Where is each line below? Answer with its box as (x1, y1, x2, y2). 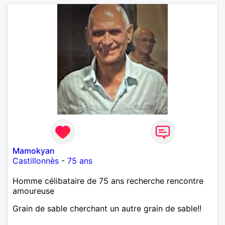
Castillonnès (13, 155, 59, 166)
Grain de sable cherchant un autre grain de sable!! (13, 203, 201, 213)
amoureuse (13, 185, 54, 196)
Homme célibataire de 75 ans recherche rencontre (13, 175, 203, 186)
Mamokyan (13, 145, 55, 156)
